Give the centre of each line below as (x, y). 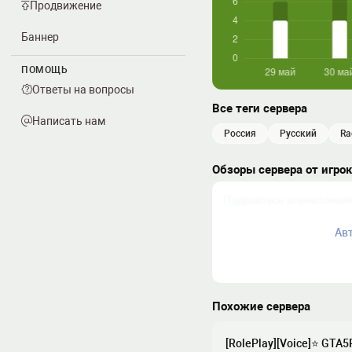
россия (243, 134)
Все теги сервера (260, 108)
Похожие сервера (261, 306)
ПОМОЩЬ (44, 70)
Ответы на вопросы (83, 90)
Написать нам (69, 121)
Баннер (40, 37)
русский (301, 134)
